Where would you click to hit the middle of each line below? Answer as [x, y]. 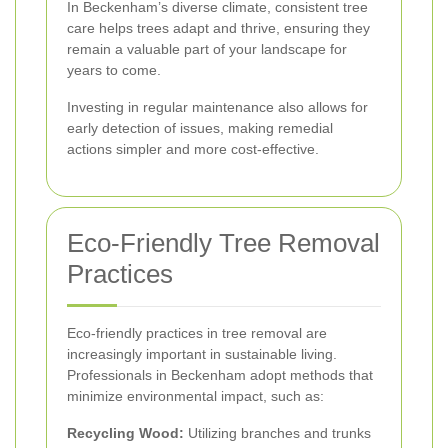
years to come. [114, 69]
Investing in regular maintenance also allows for [217, 106]
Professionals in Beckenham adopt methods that [220, 374]
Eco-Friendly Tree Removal [223, 242]
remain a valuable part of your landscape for [207, 48]
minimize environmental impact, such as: [195, 395]
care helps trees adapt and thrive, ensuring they [218, 27]
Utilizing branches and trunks [277, 432]
